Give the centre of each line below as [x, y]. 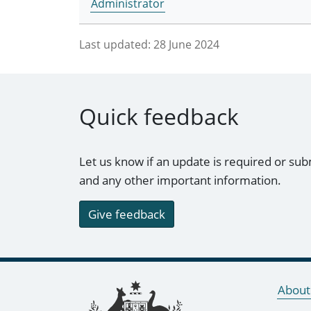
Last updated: [115, 45]
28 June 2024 [186, 45]
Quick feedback [159, 116]
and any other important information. [180, 180]
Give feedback [127, 214]
